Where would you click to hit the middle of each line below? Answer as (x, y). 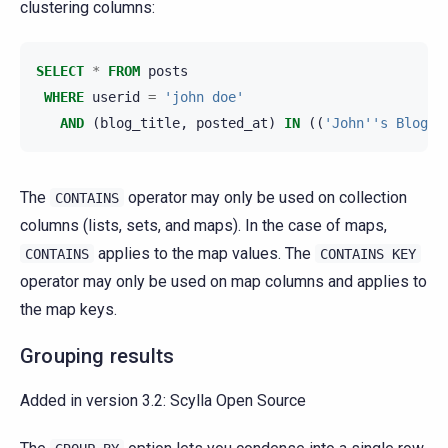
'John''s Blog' (380, 123)
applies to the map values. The (204, 254)
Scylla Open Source (238, 401)
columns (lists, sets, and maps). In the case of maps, (203, 226)
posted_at (232, 123)
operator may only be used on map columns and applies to (223, 282)
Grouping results (97, 356)
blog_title (140, 123)
